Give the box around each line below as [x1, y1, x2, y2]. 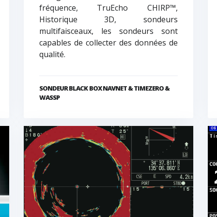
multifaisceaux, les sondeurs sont [39, 26, 178, 37]
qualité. [39, 49, 65, 60]
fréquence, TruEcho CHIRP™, [39, 2, 178, 14]
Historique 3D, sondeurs [39, 14, 178, 25]
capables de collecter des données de [39, 37, 178, 48]
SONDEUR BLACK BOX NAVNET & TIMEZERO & [39, 84, 170, 93]
